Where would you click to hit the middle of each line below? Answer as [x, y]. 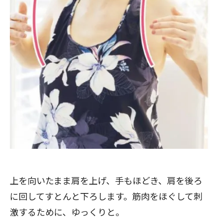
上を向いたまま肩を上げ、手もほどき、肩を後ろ [106, 180]
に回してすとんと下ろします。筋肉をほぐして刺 [106, 196]
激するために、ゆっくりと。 [67, 212]
